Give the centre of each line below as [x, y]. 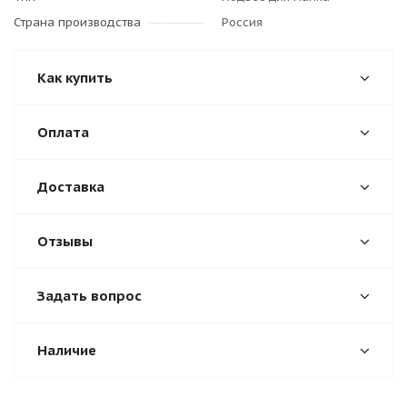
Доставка [71, 187]
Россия [242, 22]
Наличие [67, 350]
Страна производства [77, 22]
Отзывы [65, 241]
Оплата [63, 132]
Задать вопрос [89, 296]
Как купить [75, 78]
